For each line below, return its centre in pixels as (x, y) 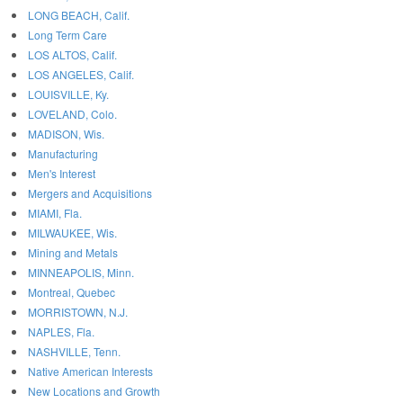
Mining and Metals (73, 253)
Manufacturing (63, 154)
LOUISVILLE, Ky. (68, 94)
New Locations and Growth (94, 391)
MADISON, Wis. (66, 134)
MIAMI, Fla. (55, 213)
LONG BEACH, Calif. (79, 15)
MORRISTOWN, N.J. (78, 312)
